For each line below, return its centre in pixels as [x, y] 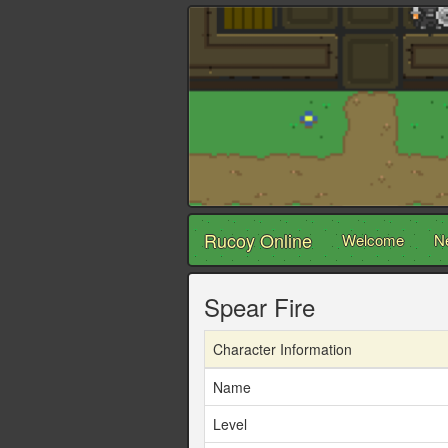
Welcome [373, 240]
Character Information [282, 349]
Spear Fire [259, 307]
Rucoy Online [258, 240]
